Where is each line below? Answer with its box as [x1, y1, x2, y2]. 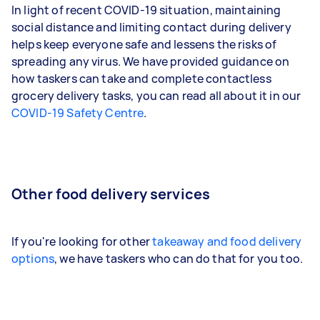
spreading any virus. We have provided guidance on [11, 53, 290, 69]
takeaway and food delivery [152, 233, 302, 249]
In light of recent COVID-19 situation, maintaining [11, 1, 281, 18]
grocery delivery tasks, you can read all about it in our [11, 87, 301, 104]
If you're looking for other [11, 233, 153, 249]
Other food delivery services [11, 184, 211, 204]
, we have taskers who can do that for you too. [54, 250, 303, 266]
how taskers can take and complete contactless [11, 70, 271, 86]
